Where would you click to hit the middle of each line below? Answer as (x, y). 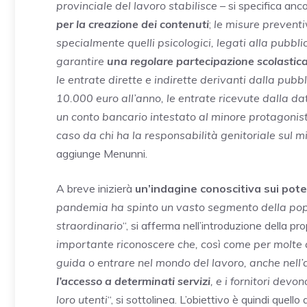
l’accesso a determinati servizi (133, 281)
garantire (82, 61)
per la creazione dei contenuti (133, 24)
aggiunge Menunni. (102, 153)
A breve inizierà (96, 188)
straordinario (89, 225)
